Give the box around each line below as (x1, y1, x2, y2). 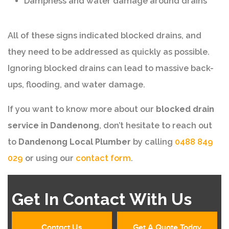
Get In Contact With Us (12, 190, 192, 209)
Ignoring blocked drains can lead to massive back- (8, 63, 214, 74)
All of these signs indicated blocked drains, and (8, 31, 201, 41)
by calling (133, 137, 175, 147)
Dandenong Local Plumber (18, 137, 133, 147)
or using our (23, 153, 76, 164)
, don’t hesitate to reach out (99, 121, 212, 131)
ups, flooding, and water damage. (8, 80, 145, 90)
